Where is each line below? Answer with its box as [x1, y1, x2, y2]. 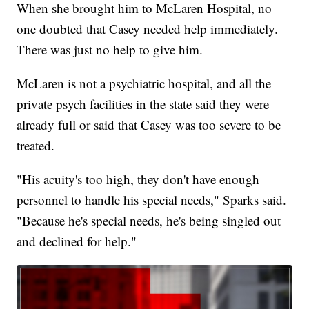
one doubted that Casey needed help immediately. [17, 20, 279, 38]
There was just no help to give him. [17, 41, 203, 59]
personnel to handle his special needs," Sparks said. [17, 191, 287, 209]
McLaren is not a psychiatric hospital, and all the [17, 74, 272, 92]
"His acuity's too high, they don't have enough [17, 170, 260, 188]
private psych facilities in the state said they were [17, 95, 270, 113]
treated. [17, 137, 55, 154]
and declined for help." [17, 232, 137, 250]
